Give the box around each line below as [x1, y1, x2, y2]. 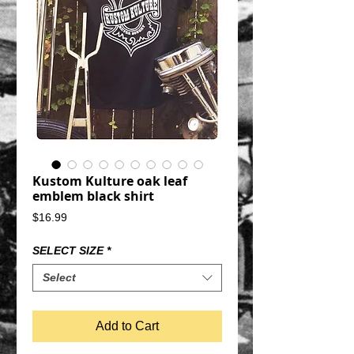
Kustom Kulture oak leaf [32, 172, 187, 190]
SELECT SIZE [32, 244, 104, 257]
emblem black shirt [32, 187, 154, 205]
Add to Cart [96, 319, 159, 333]
